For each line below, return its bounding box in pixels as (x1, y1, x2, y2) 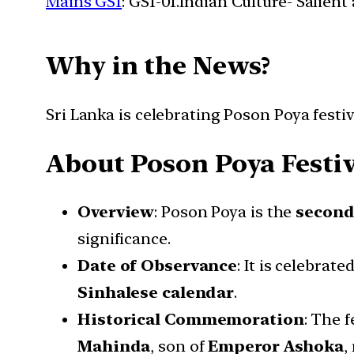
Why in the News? (46, 51, 271, 81)
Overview (77, 202, 155, 222)
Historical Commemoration (77, 310, 304, 330)
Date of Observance (77, 256, 238, 276)
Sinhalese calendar (77, 283, 235, 303)
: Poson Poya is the (154, 202, 296, 222)
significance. (77, 229, 171, 249)
